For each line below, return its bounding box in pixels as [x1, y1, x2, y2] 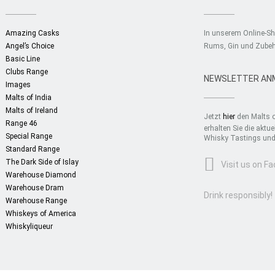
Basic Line [5, 55, 40, 63]
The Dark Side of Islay [5, 158, 79, 166]
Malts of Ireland [5, 106, 58, 115]
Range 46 [5, 119, 37, 128]
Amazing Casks [5, 29, 60, 37]
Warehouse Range [5, 196, 67, 205]
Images [5, 80, 31, 89]
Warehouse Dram [5, 184, 64, 192]
